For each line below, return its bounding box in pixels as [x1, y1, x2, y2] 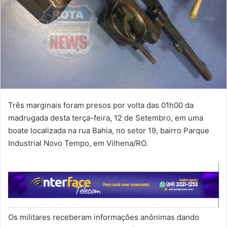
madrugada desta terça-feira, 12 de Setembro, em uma [8, 113, 203, 123]
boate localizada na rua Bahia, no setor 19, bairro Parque [8, 126, 209, 136]
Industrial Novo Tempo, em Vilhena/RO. [8, 138, 148, 148]
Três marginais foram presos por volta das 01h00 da [8, 100, 194, 110]
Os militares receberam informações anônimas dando [8, 212, 199, 222]
